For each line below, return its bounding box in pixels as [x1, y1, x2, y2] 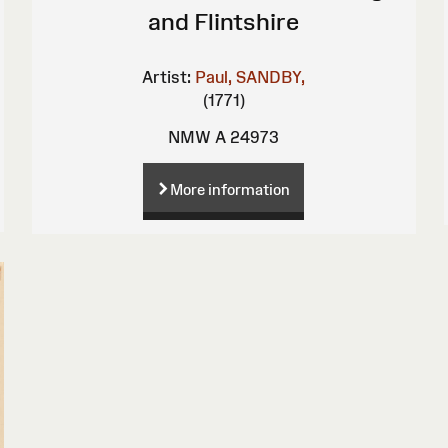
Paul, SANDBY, [195, 67, 306, 86]
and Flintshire [148, 7, 300, 35]
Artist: [142, 67, 192, 86]
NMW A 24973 [168, 127, 280, 146]
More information [170, 181, 291, 198]
